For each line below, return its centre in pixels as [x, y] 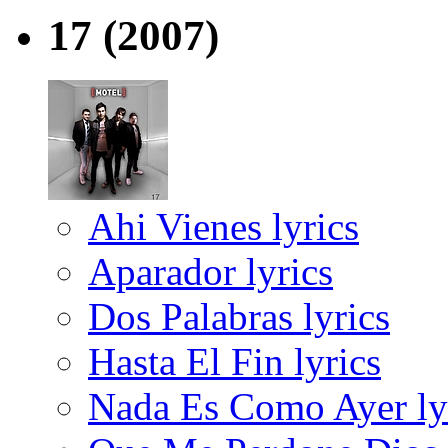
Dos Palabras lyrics [239, 317]
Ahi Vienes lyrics [223, 227]
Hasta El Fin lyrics [234, 362]
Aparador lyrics [210, 272]
